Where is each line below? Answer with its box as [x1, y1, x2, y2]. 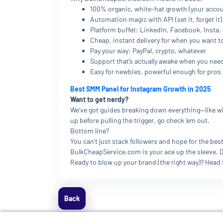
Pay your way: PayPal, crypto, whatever [90, 46, 206, 55]
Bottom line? [70, 126, 109, 135]
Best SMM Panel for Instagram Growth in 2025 [70, 85, 211, 93]
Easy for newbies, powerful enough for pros [90, 67, 221, 76]
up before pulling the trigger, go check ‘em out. [70, 116, 210, 124]
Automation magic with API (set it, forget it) [90, 15, 222, 23]
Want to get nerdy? [70, 95, 128, 104]
